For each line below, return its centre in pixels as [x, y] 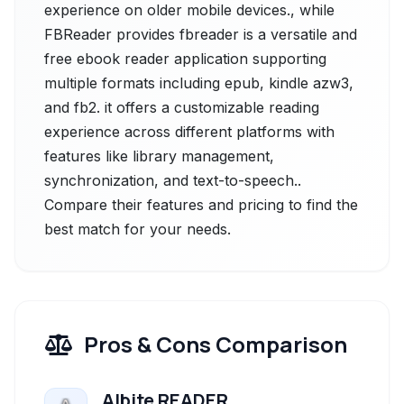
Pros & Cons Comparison [216, 344]
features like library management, [159, 156]
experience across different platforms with [189, 132]
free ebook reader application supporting [185, 59]
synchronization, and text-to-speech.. [173, 180]
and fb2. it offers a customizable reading [182, 107]
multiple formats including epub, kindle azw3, [199, 83]
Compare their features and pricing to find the [201, 205]
